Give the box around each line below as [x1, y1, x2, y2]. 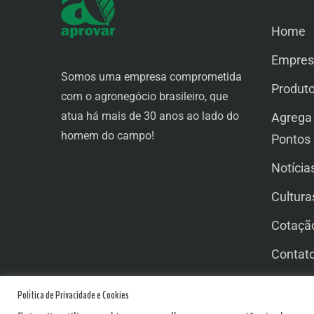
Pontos [271, 132, 310, 146]
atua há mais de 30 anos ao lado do [61, 109, 239, 123]
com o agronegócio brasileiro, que [61, 89, 228, 103]
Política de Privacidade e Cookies [18, 287, 129, 303]
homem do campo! [61, 128, 154, 142]
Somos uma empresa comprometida [61, 69, 242, 83]
